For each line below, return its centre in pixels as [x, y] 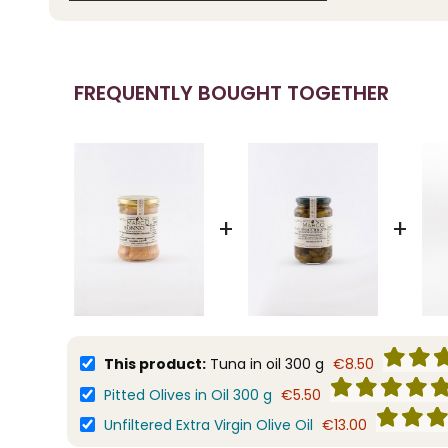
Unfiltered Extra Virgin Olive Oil [208, 424]
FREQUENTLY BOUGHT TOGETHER [231, 93]
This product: [154, 364]
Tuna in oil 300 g [264, 364]
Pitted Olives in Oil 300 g [187, 394]
